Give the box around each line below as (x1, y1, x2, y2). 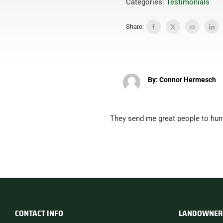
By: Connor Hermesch (148, 76, 217, 84)
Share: (125, 22, 144, 30)
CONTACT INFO (15, 207, 63, 220)
